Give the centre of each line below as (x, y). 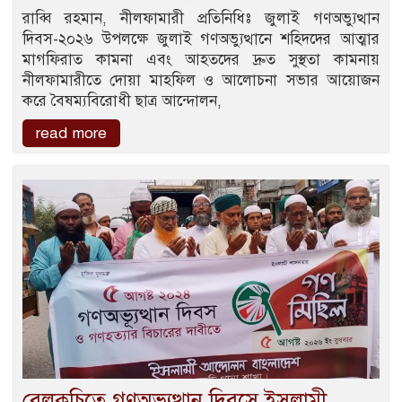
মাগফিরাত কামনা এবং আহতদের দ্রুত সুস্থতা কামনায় (201, 60)
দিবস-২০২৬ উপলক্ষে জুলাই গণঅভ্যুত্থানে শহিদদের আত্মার (201, 39)
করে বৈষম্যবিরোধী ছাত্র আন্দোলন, (122, 101)
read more (71, 134)
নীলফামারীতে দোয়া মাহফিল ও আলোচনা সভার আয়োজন (201, 81)
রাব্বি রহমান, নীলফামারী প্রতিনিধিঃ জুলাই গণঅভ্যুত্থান (201, 19)
